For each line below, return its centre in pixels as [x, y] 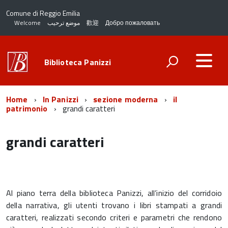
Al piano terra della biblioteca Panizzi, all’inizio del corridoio [114, 193]
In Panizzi [61, 99]
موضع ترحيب [64, 23]
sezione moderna [126, 99]
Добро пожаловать [133, 23]
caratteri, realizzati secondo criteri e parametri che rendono [114, 217]
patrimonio [27, 108]
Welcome [27, 23]
